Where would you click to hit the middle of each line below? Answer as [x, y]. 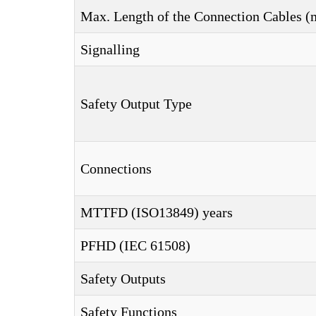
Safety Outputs [123, 279]
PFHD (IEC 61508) [135, 245]
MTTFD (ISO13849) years [157, 212]
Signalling [110, 49]
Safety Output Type [136, 104]
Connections [116, 169]
